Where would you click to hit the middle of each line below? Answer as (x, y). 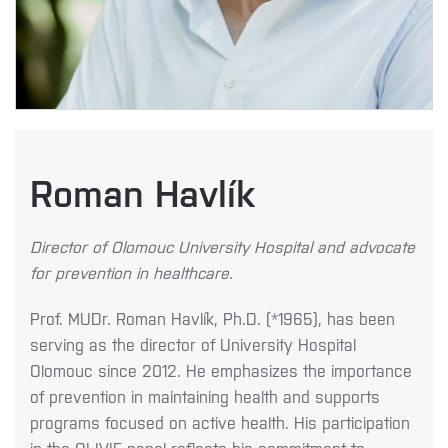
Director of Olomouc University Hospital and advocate (222, 246)
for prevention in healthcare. (131, 272)
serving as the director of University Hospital (193, 344)
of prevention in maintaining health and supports (205, 396)
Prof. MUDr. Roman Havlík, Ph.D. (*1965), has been (212, 318)
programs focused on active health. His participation (220, 422)
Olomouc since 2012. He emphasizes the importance (221, 370)
